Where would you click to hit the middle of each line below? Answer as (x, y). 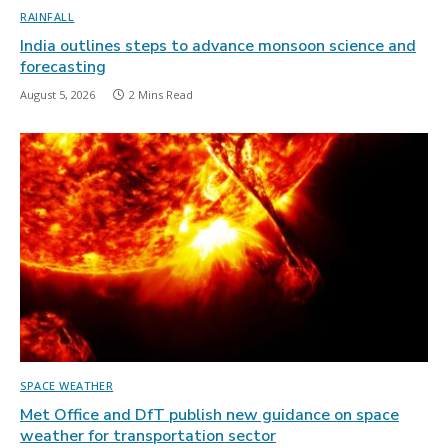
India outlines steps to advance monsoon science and (218, 45)
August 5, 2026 (57, 94)
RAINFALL (47, 16)
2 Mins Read (161, 94)
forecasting (63, 66)
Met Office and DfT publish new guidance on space (209, 415)
